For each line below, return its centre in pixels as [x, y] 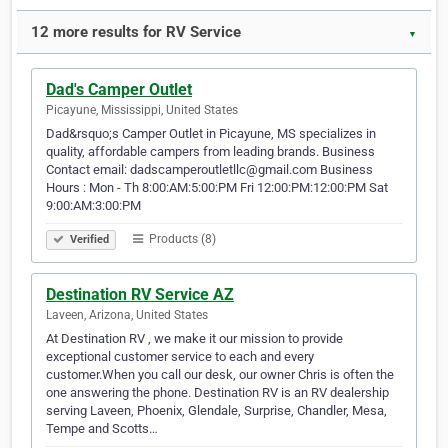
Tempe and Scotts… [102, 429]
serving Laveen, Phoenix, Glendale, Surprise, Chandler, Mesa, [216, 411]
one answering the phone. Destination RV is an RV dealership [217, 393]
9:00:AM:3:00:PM [93, 206]
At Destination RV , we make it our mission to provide [194, 339]
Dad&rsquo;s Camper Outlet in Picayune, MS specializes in [211, 134]
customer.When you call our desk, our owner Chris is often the [220, 375]
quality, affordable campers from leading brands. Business [210, 152]
